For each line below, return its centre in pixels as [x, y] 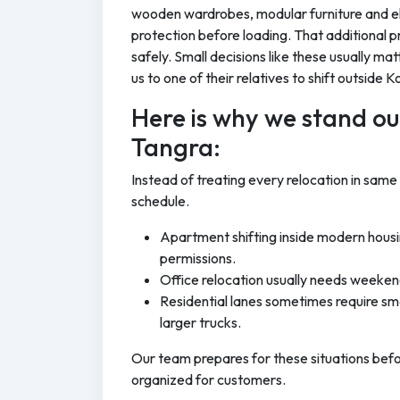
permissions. [198, 258]
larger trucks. [200, 322]
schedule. [160, 200]
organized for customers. [208, 379]
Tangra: [176, 146]
